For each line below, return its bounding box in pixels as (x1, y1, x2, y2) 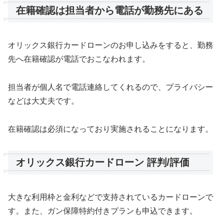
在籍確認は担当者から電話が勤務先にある (16, 4, 203, 16)
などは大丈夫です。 (8, 97, 79, 106)
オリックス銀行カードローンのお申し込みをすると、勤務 (8, 41, 213, 50)
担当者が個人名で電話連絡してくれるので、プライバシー (8, 83, 213, 92)
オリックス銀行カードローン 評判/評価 (16, 156, 189, 168)
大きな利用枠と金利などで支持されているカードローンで (8, 193, 213, 202)
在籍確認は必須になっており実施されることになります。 (8, 124, 213, 133)
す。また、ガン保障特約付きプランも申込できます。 (8, 207, 197, 216)
